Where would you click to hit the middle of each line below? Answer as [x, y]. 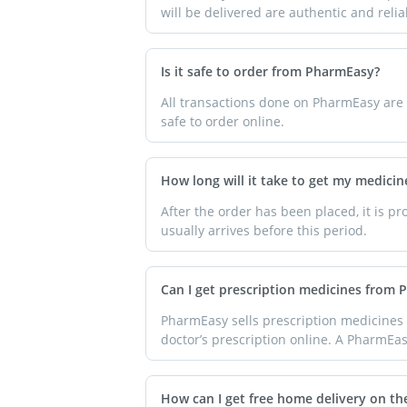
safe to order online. [223, 122]
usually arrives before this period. [264, 231]
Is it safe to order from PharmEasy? [270, 71]
